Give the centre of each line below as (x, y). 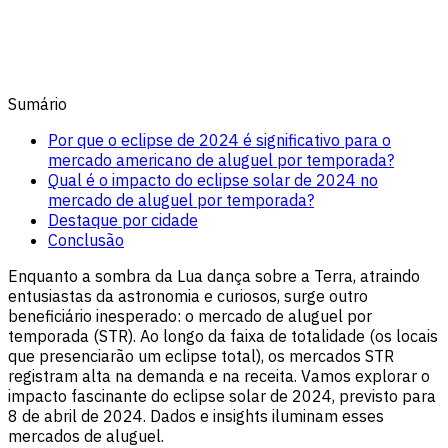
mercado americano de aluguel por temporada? (221, 159)
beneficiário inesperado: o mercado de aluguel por (190, 315)
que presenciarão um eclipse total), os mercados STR (201, 355)
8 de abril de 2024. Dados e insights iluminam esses (196, 415)
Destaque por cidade (123, 219)
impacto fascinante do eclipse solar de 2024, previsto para (222, 395)
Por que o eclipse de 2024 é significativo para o (219, 139)
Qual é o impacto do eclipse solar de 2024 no (213, 179)
